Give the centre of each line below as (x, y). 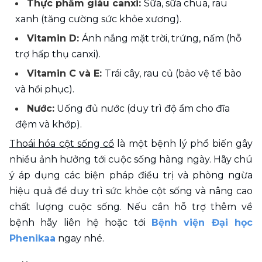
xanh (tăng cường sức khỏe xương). (98, 19)
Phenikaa (32, 238)
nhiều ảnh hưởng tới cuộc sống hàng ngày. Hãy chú (131, 159)
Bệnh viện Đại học (202, 222)
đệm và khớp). (49, 124)
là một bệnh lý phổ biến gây (184, 143)
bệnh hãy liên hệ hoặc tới (80, 222)
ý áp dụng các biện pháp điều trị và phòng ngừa (131, 175)
